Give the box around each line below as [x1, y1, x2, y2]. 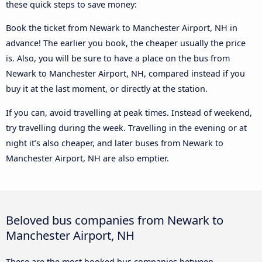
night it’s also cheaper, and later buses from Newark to [6, 137, 223, 149]
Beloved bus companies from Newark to [6, 211, 223, 228]
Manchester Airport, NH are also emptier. [6, 152, 169, 164]
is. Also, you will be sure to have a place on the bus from [6, 53, 230, 64]
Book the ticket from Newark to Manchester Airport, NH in [6, 22, 237, 34]
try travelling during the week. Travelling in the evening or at [6, 122, 247, 133]
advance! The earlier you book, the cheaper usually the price [6, 37, 246, 49]
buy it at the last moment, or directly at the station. [6, 83, 208, 95]
